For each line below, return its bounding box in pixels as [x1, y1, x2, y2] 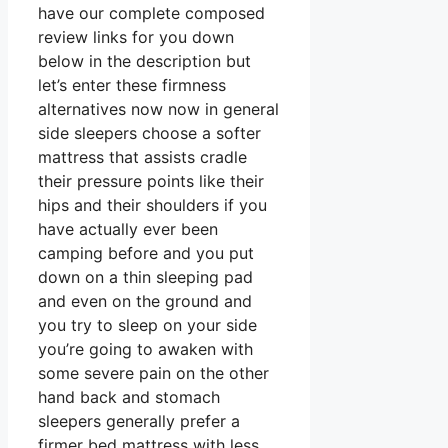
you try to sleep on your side [38, 315, 257, 336]
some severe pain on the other [38, 363, 269, 384]
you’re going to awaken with [38, 339, 253, 360]
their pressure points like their [38, 171, 264, 192]
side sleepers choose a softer [38, 123, 261, 144]
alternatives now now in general [38, 99, 279, 120]
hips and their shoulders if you [38, 195, 267, 216]
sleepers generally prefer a [38, 411, 240, 432]
